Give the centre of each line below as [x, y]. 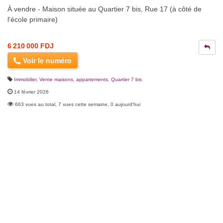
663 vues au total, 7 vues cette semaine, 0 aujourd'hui [78, 105]
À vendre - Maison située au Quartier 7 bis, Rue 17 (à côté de [105, 9]
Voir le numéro [46, 60]
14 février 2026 [31, 92]
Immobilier [25, 80]
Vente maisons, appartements [74, 80]
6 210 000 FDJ [31, 46]
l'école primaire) [33, 20]
